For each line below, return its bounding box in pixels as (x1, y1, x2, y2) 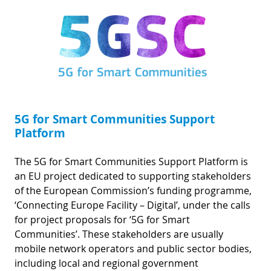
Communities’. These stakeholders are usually (15, 227, 223, 241)
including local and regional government (15, 256, 198, 270)
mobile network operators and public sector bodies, (15, 241, 252, 255)
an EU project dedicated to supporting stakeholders (15, 169, 251, 183)
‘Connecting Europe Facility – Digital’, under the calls (15, 198, 250, 212)
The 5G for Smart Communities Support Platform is (15, 154, 248, 168)
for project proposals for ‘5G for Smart (15, 212, 190, 226)
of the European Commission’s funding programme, (15, 183, 252, 197)
